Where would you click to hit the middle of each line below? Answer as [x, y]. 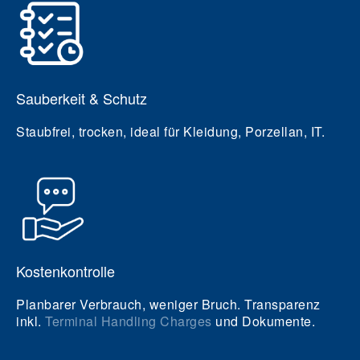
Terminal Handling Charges [129, 321]
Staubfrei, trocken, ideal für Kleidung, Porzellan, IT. [170, 131]
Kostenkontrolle [65, 271]
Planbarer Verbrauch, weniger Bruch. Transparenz [168, 304]
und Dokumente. [263, 321]
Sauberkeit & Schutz [82, 98]
